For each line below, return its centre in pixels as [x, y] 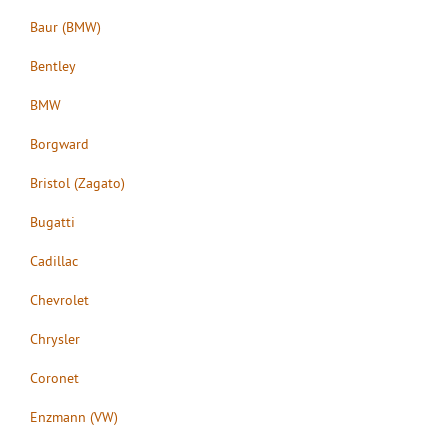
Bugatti [52, 221]
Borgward [59, 143]
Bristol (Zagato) [77, 182]
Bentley [53, 65]
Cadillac [54, 260]
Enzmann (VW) [74, 416]
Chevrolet [59, 299]
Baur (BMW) [65, 26]
